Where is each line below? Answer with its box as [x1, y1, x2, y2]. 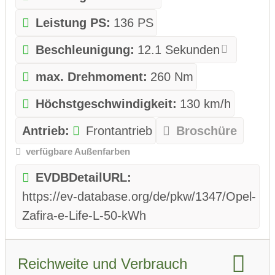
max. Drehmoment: [35, 70, 147, 84]
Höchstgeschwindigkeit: [35, 97, 177, 111]
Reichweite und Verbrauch [18, 255, 187, 272]
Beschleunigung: [35, 43, 134, 57]
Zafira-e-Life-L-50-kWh [22, 208, 146, 222]
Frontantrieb [85, 124, 152, 138]
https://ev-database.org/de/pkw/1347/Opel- [22, 189, 256, 203]
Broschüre [176, 124, 237, 138]
